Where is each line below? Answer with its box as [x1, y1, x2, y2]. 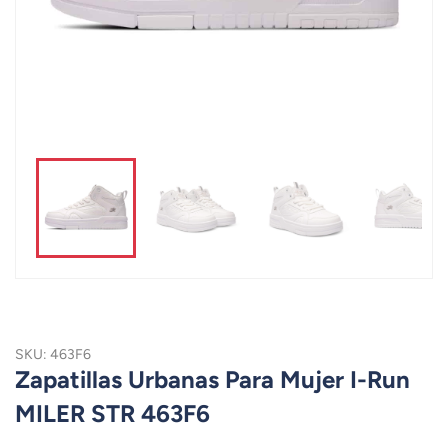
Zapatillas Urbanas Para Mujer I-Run [15, 365, 410, 394]
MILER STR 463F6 [15, 399, 210, 428]
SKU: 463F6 [15, 346, 91, 363]
